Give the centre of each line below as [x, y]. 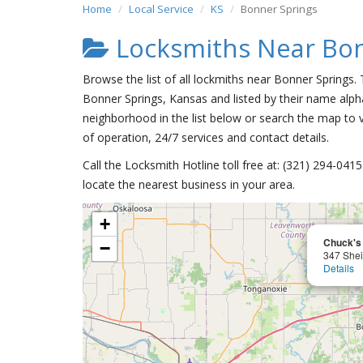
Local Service [161, 9]
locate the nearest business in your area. [189, 184]
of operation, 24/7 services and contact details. [206, 137]
